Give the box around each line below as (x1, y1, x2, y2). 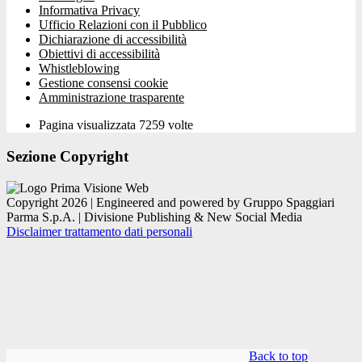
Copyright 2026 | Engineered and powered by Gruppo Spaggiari (6, 195, 335, 209)
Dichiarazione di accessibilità (39, 32, 187, 47)
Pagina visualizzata (39, 118, 139, 133)
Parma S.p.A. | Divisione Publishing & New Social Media (6, 209, 302, 224)
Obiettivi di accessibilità (39, 47, 160, 61)
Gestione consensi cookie (39, 76, 168, 90)
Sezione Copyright (6, 148, 128, 166)
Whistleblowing (39, 61, 120, 76)
